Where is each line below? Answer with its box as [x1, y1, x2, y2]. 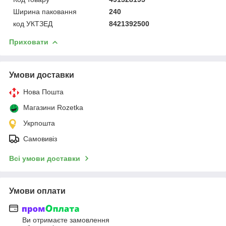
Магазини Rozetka [23, 103, 83, 111]
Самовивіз [23, 134, 57, 143]
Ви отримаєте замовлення [22, 216, 109, 224]
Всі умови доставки [9, 154, 80, 162]
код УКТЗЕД [13, 19, 52, 28]
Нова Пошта [23, 87, 64, 96]
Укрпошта [23, 119, 55, 127]
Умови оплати [9, 186, 66, 195]
